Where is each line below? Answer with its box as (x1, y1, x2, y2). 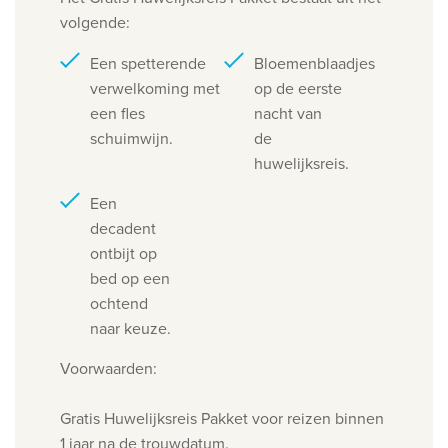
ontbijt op (90, 242, 157, 266)
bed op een (90, 267, 170, 291)
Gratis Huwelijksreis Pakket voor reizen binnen (60, 407, 384, 431)
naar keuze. (90, 317, 171, 341)
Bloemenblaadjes (254, 52, 375, 76)
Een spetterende (90, 52, 206, 76)
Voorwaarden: (60, 357, 157, 381)
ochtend (90, 292, 148, 316)
